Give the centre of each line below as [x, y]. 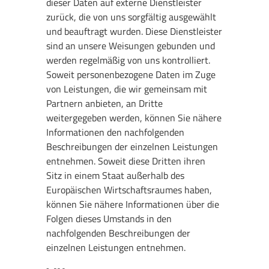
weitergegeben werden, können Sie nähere [134, 118]
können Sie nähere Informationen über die [133, 204]
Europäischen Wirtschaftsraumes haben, [129, 190]
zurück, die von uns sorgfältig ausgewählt [131, 17]
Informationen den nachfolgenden [116, 132]
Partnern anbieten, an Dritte [105, 104]
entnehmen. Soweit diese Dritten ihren [126, 161]
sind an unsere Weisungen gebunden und [131, 46]
